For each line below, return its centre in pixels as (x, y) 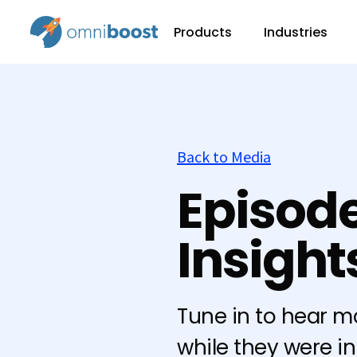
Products (203, 32)
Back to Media (224, 157)
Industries (296, 32)
